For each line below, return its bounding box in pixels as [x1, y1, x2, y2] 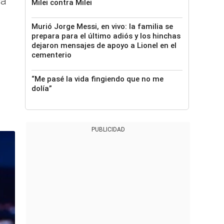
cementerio [31, 50, 71, 59]
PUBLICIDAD [91, 126, 125, 133]
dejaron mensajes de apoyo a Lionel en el [31, 41, 176, 50]
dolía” [31, 84, 52, 93]
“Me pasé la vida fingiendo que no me [31, 74, 163, 83]
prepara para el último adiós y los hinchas [31, 31, 180, 40]
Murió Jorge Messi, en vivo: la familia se [31, 22, 173, 31]
